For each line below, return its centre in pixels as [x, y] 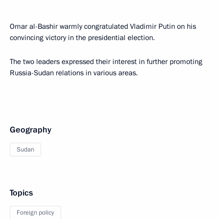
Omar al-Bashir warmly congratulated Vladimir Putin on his [103, 26]
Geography [31, 130]
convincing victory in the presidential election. [82, 38]
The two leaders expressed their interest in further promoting [106, 62]
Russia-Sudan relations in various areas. [74, 73]
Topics [21, 193]
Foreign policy [35, 213]
